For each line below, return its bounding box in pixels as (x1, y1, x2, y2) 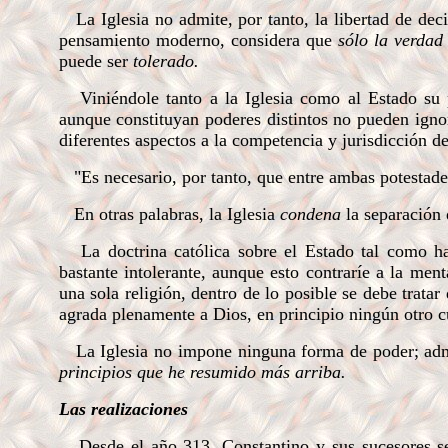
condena (279, 204, 346, 224)
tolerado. (132, 51, 199, 71)
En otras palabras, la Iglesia (58, 204, 280, 224)
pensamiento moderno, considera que (58, 30, 338, 50)
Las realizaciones (58, 399, 188, 419)
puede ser (58, 51, 133, 71)
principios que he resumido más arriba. (58, 362, 346, 382)
